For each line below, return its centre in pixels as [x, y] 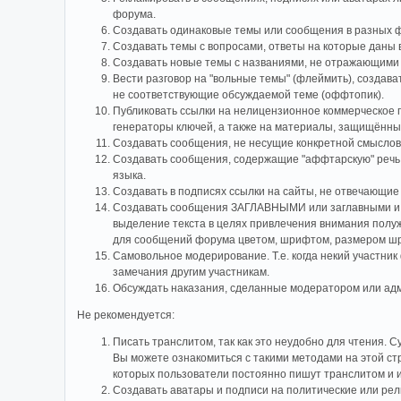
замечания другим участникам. [192, 272]
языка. [130, 175]
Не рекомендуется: [126, 315]
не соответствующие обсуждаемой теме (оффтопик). [249, 94]
